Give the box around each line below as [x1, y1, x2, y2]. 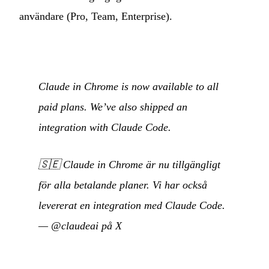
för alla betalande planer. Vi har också [38, 178, 207, 191]
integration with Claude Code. [38, 121, 171, 133]
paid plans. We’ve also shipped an [38, 100, 187, 113]
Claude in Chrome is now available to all [38, 80, 219, 92]
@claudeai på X [51, 219, 122, 232]
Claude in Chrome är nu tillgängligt [63, 158, 220, 171]
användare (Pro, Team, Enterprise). [19, 10, 172, 23]
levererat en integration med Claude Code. [38, 199, 225, 211]
